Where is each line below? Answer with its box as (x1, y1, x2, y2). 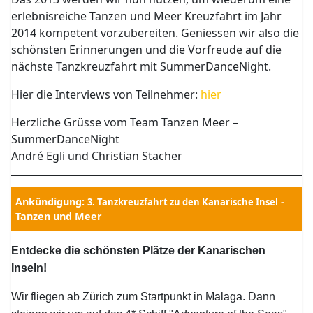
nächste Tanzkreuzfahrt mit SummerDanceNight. (11, 59, 272, 74)
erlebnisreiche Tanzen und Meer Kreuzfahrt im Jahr (11, 8, 282, 24)
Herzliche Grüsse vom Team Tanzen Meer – (11, 115, 239, 130)
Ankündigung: (15, 195, 88, 208)
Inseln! (11, 262, 48, 274)
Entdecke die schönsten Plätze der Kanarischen (11, 245, 266, 256)
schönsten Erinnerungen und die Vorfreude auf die (11, 42, 282, 57)
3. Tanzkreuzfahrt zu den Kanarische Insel (87, 196, 279, 208)
